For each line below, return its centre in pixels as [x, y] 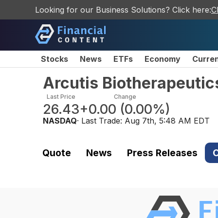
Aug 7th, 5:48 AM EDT [167, 121]
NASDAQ [60, 121]
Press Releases [162, 153]
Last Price [61, 97]
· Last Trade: [101, 121]
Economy [163, 59]
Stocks [54, 59]
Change [125, 97]
